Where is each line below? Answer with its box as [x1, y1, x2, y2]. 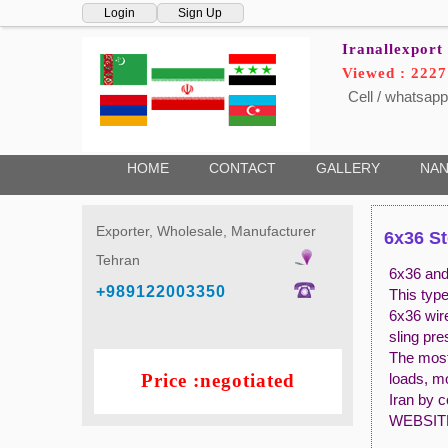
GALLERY [315, 160, 380, 176]
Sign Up [178, 6, 223, 20]
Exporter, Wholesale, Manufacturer [95, 222, 316, 239]
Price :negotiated [140, 369, 295, 391]
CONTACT [208, 160, 276, 176]
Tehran [95, 251, 140, 268]
